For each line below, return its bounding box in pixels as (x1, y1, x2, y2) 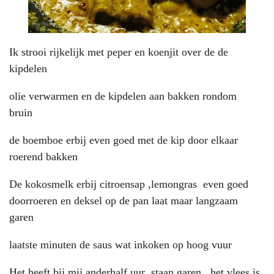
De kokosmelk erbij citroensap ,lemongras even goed (9, 177, 248, 190)
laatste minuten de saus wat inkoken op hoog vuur (9, 238, 232, 251)
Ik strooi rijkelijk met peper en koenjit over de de (9, 45, 228, 58)
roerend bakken (9, 150, 78, 163)
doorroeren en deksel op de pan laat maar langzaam (9, 194, 238, 207)
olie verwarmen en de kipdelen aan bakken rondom (9, 89, 240, 102)
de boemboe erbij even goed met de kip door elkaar (9, 133, 238, 146)
